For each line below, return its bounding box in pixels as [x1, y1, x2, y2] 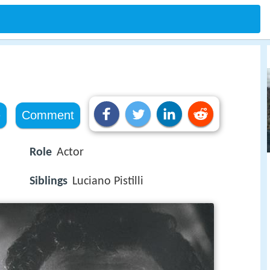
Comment [21, 108, 74, 122]
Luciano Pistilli [72, 175, 143, 188]
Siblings [30, 175, 67, 188]
